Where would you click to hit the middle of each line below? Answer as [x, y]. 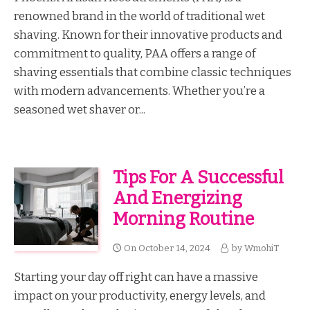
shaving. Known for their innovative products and [148, 34]
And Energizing [177, 199]
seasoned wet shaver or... [80, 109]
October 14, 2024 [174, 248]
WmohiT [261, 248]
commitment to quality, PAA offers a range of [135, 53]
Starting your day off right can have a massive [136, 277]
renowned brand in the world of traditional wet [139, 16]
